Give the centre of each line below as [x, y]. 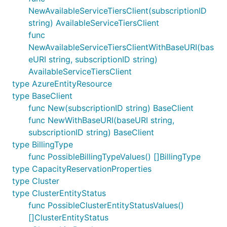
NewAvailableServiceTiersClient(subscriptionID [118, 11]
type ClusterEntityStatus [59, 193]
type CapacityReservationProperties [82, 169]
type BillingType [43, 144]
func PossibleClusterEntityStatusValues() [106, 205]
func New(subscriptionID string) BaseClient [111, 108]
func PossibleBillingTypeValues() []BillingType [115, 157]
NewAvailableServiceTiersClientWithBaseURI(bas [121, 47]
